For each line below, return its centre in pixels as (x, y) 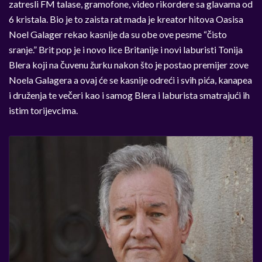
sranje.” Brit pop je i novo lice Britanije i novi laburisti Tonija (126, 49)
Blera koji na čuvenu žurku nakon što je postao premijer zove (129, 64)
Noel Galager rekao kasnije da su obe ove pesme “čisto (118, 34)
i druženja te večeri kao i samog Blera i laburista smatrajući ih (129, 95)
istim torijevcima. (43, 110)
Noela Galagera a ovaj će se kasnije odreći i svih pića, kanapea (130, 80)
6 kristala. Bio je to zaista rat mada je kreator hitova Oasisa (126, 19)
